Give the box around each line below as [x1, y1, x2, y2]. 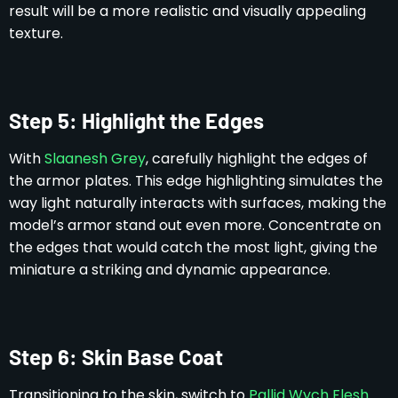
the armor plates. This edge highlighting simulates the [9, 170, 383, 191]
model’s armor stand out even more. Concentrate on [9, 214, 381, 235]
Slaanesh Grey [44, 147, 146, 169]
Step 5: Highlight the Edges [9, 107, 264, 133]
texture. [9, 22, 63, 44]
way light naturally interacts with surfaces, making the [9, 192, 386, 213]
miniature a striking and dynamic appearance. [9, 259, 330, 280]
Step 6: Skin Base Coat [9, 343, 223, 370]
